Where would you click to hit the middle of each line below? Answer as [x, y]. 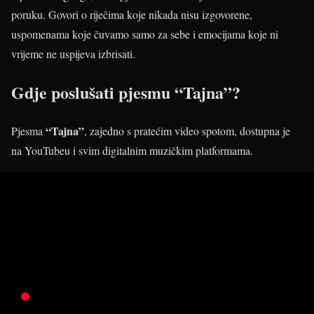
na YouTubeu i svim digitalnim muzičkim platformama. [132, 151]
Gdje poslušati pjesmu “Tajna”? [126, 93]
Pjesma [28, 131]
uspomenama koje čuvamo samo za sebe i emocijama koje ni [145, 34]
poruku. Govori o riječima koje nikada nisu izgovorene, [132, 15]
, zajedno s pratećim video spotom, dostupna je [187, 131]
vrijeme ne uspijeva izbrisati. [73, 54]
